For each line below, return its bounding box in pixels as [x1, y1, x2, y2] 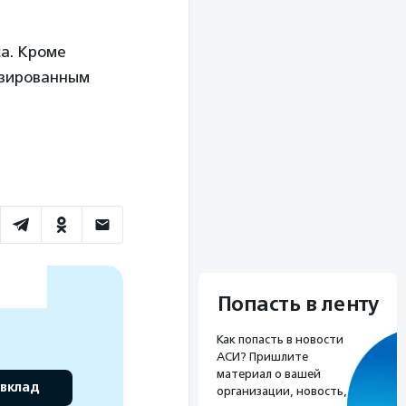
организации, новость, [217, 383, 347, 398]
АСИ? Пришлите [217, 349, 308, 363]
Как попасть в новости [217, 332, 343, 346]
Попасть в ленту [217, 291, 379, 317]
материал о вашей [217, 366, 321, 381]
